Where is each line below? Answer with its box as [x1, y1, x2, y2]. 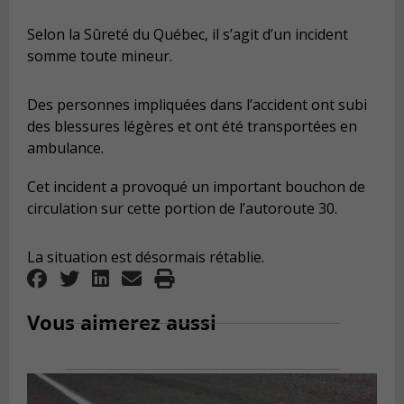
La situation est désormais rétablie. [27, 247, 264, 268]
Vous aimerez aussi [27, 308, 216, 336]
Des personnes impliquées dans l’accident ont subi [27, 94, 367, 115]
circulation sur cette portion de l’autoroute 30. [27, 198, 337, 219]
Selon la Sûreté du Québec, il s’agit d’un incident [27, 24, 348, 45]
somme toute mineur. [27, 46, 172, 67]
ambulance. [27, 137, 104, 158]
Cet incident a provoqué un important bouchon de [27, 177, 365, 197]
